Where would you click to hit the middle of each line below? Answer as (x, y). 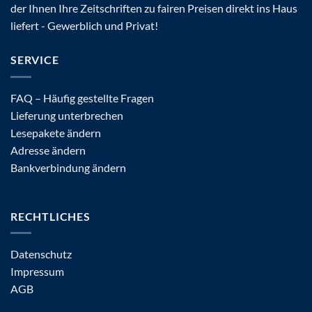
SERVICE (35, 60)
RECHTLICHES (50, 216)
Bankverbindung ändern (68, 167)
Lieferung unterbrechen (67, 115)
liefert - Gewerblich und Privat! (84, 26)
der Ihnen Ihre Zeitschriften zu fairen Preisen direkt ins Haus (154, 8)
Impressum (37, 272)
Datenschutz (41, 254)
